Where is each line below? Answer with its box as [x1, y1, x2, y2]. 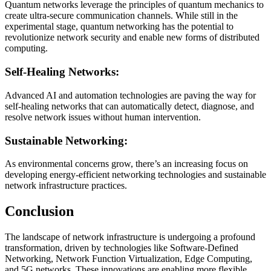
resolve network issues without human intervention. [5, 111, 201, 122]
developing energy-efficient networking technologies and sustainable [5, 169, 266, 180]
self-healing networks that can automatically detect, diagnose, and [5, 100, 254, 111]
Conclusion [5, 203, 74, 220]
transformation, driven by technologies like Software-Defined [5, 243, 238, 253]
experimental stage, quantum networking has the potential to [5, 21, 233, 32]
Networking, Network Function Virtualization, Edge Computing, [5, 253, 252, 264]
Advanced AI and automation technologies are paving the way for [5, 90, 256, 100]
